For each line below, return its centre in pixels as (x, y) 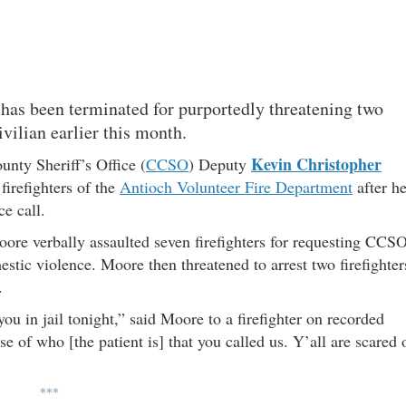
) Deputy (217, 164)
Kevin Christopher (316, 164)
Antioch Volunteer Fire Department (236, 187)
